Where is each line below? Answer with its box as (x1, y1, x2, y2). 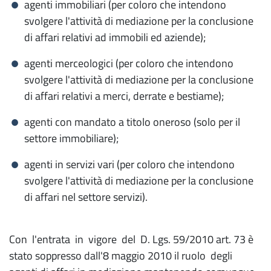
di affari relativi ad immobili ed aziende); (24, 29, 206, 45)
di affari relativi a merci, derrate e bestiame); (24, 88, 224, 104)
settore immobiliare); (24, 130, 119, 146)
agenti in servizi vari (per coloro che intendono (24, 156, 235, 172)
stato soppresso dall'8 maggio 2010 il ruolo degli (9, 247, 232, 264)
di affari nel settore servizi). (24, 189, 148, 205)
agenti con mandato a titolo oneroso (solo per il (24, 114, 240, 130)
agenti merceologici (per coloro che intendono (24, 55, 233, 71)
